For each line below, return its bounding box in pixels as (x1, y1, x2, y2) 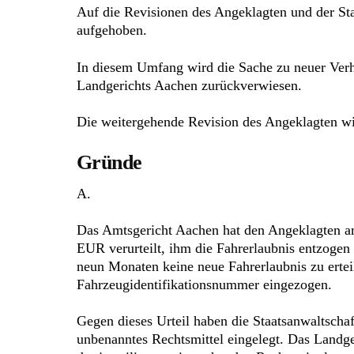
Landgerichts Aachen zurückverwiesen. (77, 77, 302, 93)
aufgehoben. (77, 22, 147, 39)
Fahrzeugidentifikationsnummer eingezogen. (77, 276, 332, 292)
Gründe (77, 150, 142, 174)
